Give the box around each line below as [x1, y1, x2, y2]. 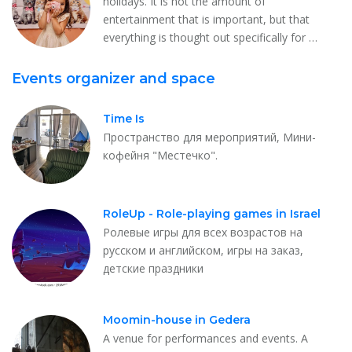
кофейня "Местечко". [103, 147, 218, 163]
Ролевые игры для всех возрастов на [103, 224, 302, 240]
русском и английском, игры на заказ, [103, 242, 303, 258]
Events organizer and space [12, 69, 215, 87]
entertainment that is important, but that [103, 11, 310, 27]
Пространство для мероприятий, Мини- [103, 129, 316, 145]
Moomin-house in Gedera [103, 312, 251, 327]
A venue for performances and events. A [103, 330, 308, 346]
